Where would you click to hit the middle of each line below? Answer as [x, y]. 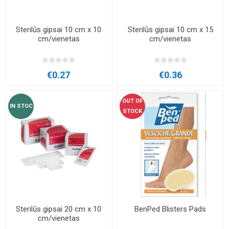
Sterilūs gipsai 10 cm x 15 [170, 30]
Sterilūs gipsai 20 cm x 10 [59, 209]
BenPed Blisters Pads [170, 209]
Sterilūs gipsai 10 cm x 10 [59, 30]
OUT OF [133, 101]
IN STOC [21, 106]
